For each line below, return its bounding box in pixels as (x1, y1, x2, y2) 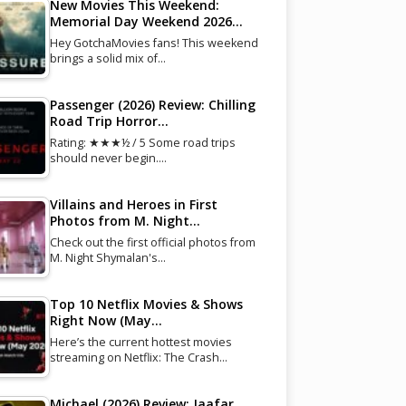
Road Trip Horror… (49, 111, 169, 130)
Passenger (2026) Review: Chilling (49, 95, 256, 113)
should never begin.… (49, 150, 167, 166)
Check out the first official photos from (49, 234, 256, 250)
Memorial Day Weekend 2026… (49, 12, 243, 30)
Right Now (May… (49, 311, 162, 329)
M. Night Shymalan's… (49, 249, 166, 266)
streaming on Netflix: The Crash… (49, 349, 227, 365)
